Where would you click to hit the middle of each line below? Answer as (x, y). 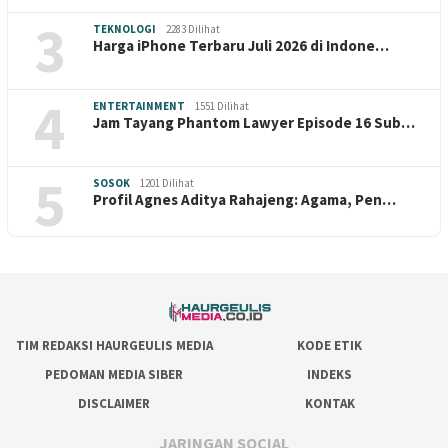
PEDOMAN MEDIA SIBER (114, 375)
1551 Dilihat (222, 106)
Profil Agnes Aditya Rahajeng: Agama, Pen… (244, 200)
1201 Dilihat (167, 183)
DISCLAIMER (114, 404)
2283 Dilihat (193, 29)
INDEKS (330, 375)
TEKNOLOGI (124, 29)
